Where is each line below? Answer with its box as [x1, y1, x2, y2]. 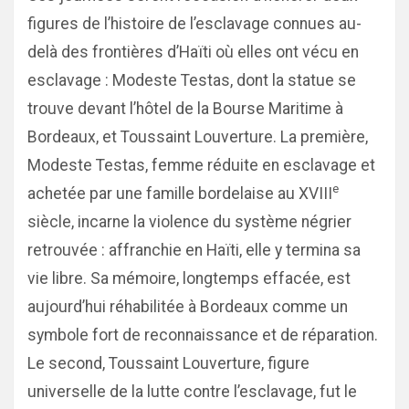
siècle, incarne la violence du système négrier [27, 213, 351, 231]
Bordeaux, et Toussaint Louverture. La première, [27, 128, 368, 146]
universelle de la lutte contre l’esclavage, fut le [27, 383, 357, 401]
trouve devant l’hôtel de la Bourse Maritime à [27, 100, 343, 118]
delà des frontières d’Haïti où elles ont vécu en [27, 43, 359, 61]
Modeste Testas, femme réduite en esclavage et [27, 156, 375, 174]
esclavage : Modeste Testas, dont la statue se [27, 71, 356, 89]
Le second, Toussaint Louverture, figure [27, 354, 309, 372]
